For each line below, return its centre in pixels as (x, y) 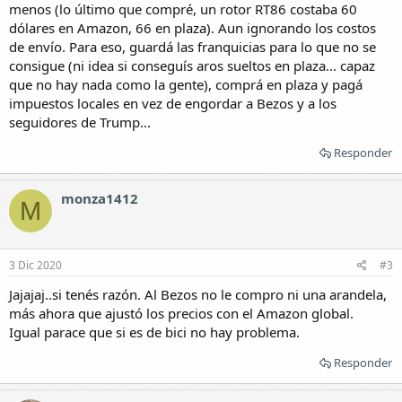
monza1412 (100, 198)
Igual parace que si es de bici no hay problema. (154, 332)
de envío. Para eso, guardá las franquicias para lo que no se (192, 47)
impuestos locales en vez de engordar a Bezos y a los (173, 103)
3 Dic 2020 (35, 265)
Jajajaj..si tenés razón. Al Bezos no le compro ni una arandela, (198, 294)
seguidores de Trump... (80, 122)
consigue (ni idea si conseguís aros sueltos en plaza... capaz (192, 66)
